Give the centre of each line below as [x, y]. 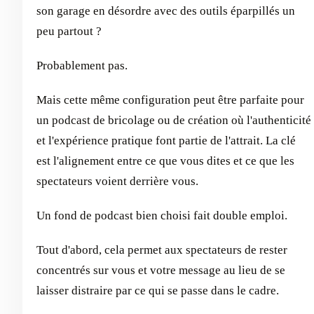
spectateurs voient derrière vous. [117, 181]
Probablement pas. [82, 65]
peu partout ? [69, 31]
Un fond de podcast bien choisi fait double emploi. [162, 215]
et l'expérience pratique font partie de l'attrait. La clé [166, 140]
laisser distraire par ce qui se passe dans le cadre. [158, 290]
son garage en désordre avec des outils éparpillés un [166, 11]
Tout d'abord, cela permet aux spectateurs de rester [162, 250]
